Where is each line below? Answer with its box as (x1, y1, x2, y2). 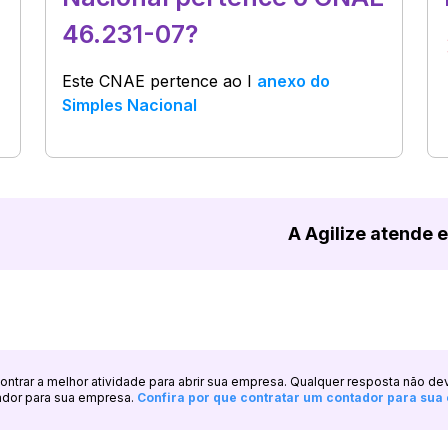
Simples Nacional (62, 95, 198, 115)
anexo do (257, 71, 331, 91)
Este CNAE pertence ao (62, 71, 248, 91)
